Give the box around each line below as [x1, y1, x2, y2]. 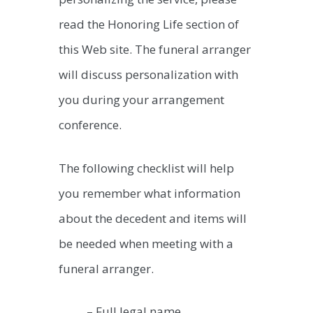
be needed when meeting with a [59, 235, 233, 252]
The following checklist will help [59, 159, 234, 176]
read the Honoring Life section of [59, 16, 239, 33]
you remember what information [59, 184, 240, 201]
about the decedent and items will [59, 210, 247, 226]
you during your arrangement [59, 92, 224, 108]
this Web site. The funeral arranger [59, 41, 251, 58]
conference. [59, 117, 122, 133]
